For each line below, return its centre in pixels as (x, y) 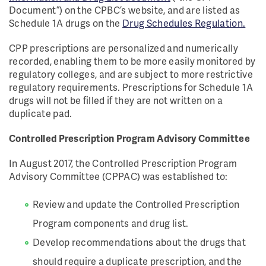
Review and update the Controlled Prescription (136, 204)
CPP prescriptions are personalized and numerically (124, 48)
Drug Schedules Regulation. (184, 23)
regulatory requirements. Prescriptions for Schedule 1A (131, 87)
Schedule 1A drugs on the (66, 23)
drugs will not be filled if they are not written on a (116, 100)
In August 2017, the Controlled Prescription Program (123, 163)
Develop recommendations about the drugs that (140, 242)
